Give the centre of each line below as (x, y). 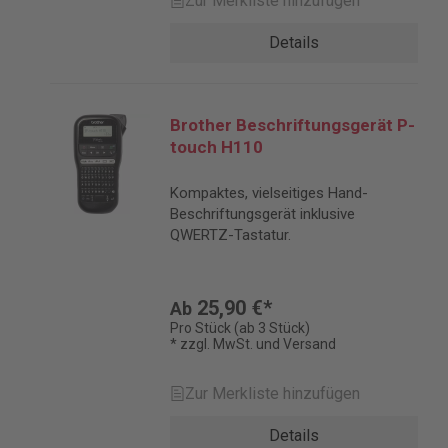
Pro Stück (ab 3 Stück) (240, 328)
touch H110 (216, 147)
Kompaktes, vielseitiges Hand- (269, 193)
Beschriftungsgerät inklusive (262, 214)
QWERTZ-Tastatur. (230, 235)
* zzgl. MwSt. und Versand (253, 344)
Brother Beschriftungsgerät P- (292, 125)
